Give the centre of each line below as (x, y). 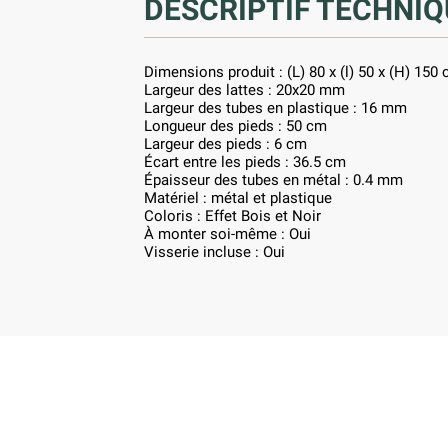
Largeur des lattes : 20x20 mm (244, 89)
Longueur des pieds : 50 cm (235, 125)
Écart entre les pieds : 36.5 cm (244, 161)
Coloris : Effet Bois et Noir (232, 215)
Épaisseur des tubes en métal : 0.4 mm (273, 179)
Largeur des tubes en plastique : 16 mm (275, 107)
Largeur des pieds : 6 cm (225, 143)
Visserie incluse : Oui (214, 251)
